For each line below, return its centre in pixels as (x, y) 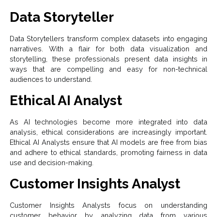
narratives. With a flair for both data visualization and (108, 49)
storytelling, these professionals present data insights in (108, 59)
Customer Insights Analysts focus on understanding (108, 205)
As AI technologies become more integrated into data (108, 122)
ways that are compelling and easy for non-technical (108, 69)
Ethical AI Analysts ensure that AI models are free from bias (108, 142)
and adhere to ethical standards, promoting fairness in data (108, 153)
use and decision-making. (52, 163)
